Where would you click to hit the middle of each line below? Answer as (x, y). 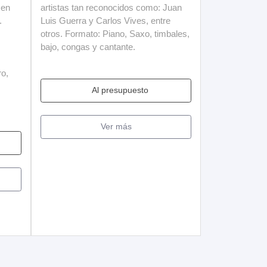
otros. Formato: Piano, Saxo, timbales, (115, 33)
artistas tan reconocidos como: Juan (111, 7)
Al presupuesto (120, 90)
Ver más (116, 127)
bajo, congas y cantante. (88, 46)
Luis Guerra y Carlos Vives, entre (105, 20)
